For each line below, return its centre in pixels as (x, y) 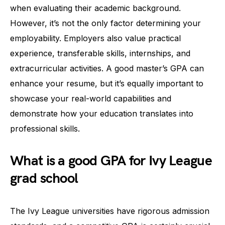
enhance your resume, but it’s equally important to (107, 83)
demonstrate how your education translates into (102, 113)
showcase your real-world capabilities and (91, 98)
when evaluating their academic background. (95, 8)
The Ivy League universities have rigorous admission (110, 211)
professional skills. (45, 128)
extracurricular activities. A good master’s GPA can (107, 68)
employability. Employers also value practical (95, 38)
